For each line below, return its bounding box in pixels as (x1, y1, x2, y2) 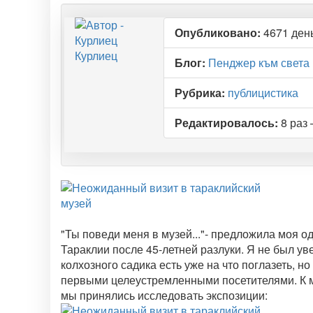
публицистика (227, 85, 298, 101)
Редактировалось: (174, 115, 278, 131)
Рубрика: (174, 85, 225, 101)
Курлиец (75, 48, 117, 64)
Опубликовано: (174, 24, 261, 41)
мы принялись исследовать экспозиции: (61, 287, 268, 303)
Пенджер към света (208, 54, 310, 71)
